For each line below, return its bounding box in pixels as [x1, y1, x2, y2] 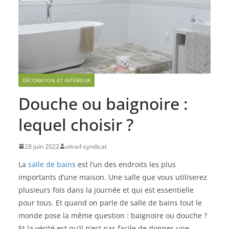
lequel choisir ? [18, 113, 133, 135]
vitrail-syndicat [65, 142, 107, 151]
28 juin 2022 [25, 142, 59, 151]
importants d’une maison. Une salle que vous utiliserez [18, 172, 207, 182]
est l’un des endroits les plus [76, 159, 176, 169]
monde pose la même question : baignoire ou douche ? [18, 210, 207, 220]
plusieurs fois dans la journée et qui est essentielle [18, 185, 194, 195]
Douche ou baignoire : [18, 92, 188, 114]
